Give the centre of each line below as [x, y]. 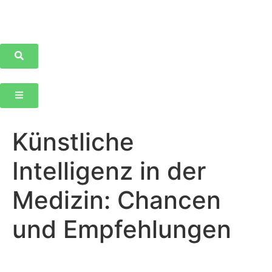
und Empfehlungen [122, 229]
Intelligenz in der [109, 171]
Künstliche [73, 142]
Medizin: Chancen [117, 200]
